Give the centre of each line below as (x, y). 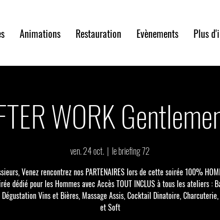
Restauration (98, 33)
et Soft (110, 207)
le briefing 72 (131, 151)
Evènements (157, 33)
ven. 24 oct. (87, 151)
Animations (40, 33)
